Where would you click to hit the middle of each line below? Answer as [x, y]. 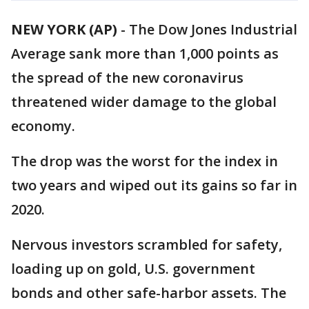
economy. [43, 126]
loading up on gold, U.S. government [133, 269]
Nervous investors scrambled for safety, [147, 245]
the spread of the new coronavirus [127, 78]
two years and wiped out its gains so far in [154, 185]
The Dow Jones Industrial [213, 29]
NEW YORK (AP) [64, 29]
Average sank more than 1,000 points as [145, 53]
